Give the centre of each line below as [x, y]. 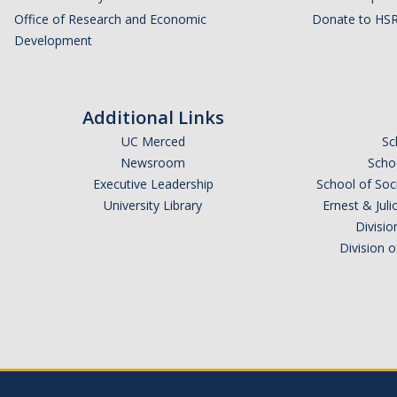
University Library [153, 206]
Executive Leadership [153, 184]
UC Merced [153, 142]
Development [53, 41]
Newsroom [153, 163]
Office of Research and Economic [110, 19]
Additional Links [153, 118]
